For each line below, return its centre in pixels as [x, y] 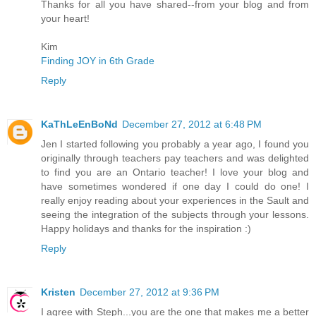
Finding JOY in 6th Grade [98, 60]
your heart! [65, 18]
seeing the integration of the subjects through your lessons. [175, 214]
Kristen [58, 292]
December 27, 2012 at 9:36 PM [150, 292]
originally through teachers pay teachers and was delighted [175, 158]
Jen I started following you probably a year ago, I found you [175, 144]
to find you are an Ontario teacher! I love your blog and [175, 172]
